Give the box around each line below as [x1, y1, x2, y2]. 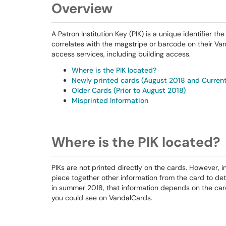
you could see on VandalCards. [51, 193, 152, 202]
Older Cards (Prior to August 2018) [72, 86, 186, 95]
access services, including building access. [51, 49, 191, 59]
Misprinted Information [72, 96, 148, 105]
